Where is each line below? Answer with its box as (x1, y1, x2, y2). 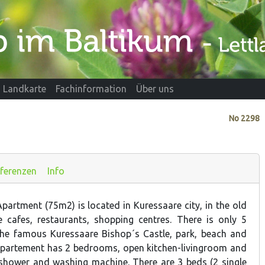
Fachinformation (56, 83, 127, 95)
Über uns (136, 83, 174, 95)
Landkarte (3, 83, 46, 95)
